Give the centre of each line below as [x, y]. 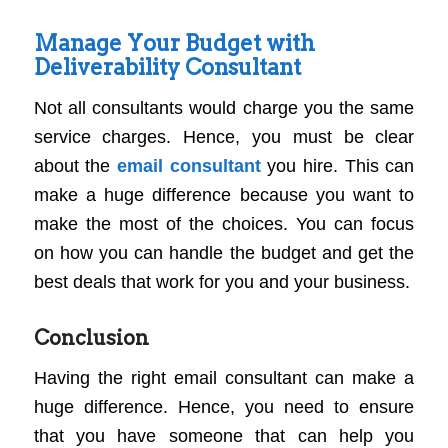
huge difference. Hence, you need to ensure [224, 407]
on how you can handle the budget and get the [224, 252]
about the [75, 165]
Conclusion [91, 337]
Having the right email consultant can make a [224, 378]
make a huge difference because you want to [224, 194]
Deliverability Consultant [167, 66]
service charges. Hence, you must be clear [224, 136]
